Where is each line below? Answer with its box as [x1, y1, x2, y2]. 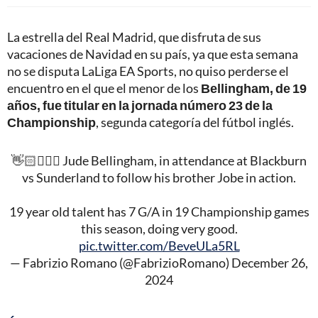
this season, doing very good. [80, 220, 238, 236]
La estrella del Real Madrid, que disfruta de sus [7, 28, 261, 45]
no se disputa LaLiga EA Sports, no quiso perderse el [7, 62, 289, 79]
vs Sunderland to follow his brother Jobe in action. [22, 169, 296, 185]
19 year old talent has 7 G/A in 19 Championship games [9, 203, 309, 219]
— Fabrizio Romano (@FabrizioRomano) [10, 254, 231, 270]
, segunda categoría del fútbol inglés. [96, 114, 294, 130]
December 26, [231, 254, 308, 270]
